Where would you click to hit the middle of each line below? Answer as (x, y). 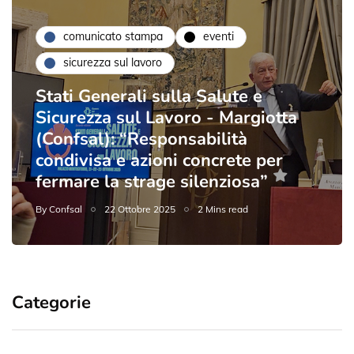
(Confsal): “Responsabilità (141, 139)
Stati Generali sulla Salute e (149, 96)
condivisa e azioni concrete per (159, 160)
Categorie (51, 302)
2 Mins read (223, 209)
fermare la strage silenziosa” (152, 181)
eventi (218, 36)
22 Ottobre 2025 (140, 209)
